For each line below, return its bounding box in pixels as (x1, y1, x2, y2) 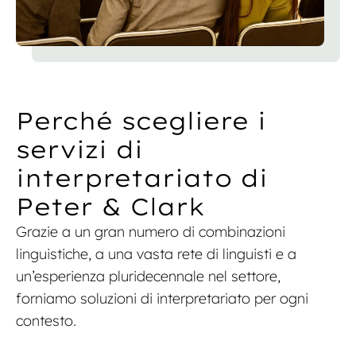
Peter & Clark (16, 192, 205, 222)
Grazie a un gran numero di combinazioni (16, 222, 285, 242)
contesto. (16, 311, 76, 331)
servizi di (16, 134, 143, 165)
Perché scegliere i (16, 106, 266, 137)
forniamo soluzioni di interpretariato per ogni (16, 289, 308, 308)
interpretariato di (16, 163, 268, 194)
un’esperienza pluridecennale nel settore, (16, 267, 281, 286)
